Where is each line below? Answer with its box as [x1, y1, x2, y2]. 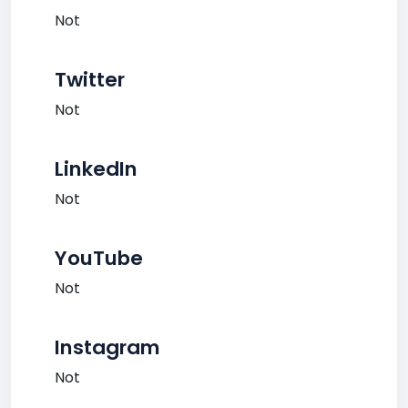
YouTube [55, 244, 143, 272]
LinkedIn [55, 155, 138, 183]
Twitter [55, 66, 125, 94]
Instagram [55, 333, 160, 362]
